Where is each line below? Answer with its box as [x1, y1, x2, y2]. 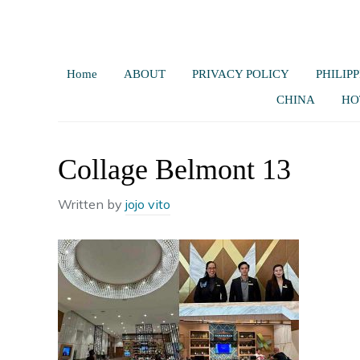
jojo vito [125, 196, 170, 212]
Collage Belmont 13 [58, 153, 291, 186]
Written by [58, 196, 125, 212]
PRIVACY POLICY [191, 67, 289, 80]
